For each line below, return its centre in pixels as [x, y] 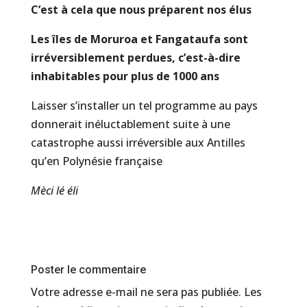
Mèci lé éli [54, 191]
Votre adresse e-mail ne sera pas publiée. [136, 292]
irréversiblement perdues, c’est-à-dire [135, 58]
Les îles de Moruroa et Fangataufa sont [139, 39]
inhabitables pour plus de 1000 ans [125, 76]
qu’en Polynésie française [96, 161]
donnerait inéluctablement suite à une [130, 124]
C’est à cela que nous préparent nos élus [141, 10]
